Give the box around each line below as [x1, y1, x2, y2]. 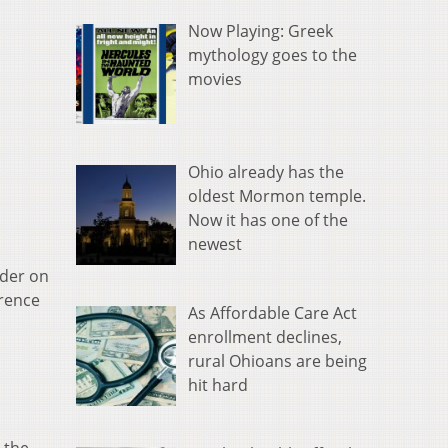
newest [188, 233, 242, 256]
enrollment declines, [188, 326, 342, 349]
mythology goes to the [188, 44, 357, 67]
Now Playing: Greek [188, 20, 333, 43]
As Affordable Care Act [188, 302, 357, 325]
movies [188, 68, 242, 91]
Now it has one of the [188, 209, 348, 232]
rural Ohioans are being [188, 350, 367, 373]
